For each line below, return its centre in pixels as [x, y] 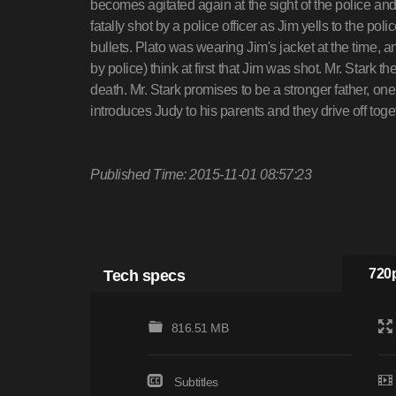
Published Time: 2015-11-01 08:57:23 [201, 175]
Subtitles [196, 382]
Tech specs [145, 276]
